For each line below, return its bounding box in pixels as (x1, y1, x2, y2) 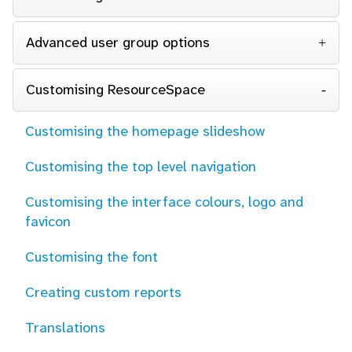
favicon (25, 212, 71, 231)
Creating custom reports (25, 283, 181, 302)
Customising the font (25, 247, 158, 266)
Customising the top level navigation (25, 157, 256, 176)
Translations (25, 318, 105, 337)
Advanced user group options (26, 33, 210, 52)
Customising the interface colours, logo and (25, 192, 303, 211)
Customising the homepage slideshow (25, 122, 265, 141)
